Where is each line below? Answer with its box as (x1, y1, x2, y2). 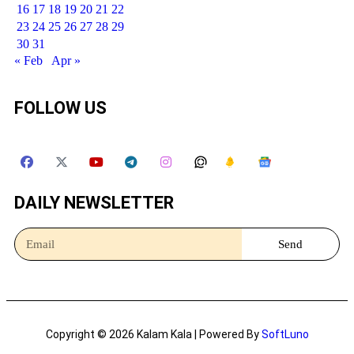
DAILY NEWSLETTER (14, 193, 174, 213)
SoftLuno (261, 328, 309, 341)
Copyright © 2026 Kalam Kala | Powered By (45, 328, 262, 341)
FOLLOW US (14, 98, 107, 119)
